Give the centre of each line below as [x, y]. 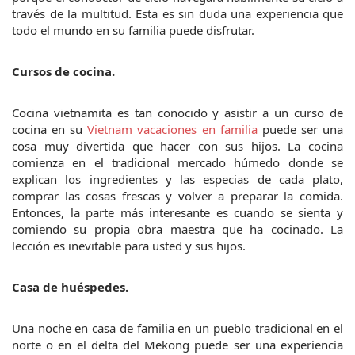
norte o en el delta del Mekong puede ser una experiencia [177, 344]
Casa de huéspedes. [70, 286]
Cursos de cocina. [63, 71]
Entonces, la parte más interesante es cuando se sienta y [177, 212]
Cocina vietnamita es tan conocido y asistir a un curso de [177, 112]
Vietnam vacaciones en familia [172, 129]
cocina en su [50, 129]
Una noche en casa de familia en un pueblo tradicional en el [177, 328]
